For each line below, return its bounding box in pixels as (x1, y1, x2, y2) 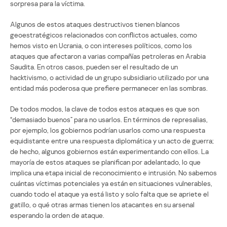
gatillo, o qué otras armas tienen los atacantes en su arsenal (10, 200, 195, 209)
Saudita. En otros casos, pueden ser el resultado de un (10, 62, 178, 71)
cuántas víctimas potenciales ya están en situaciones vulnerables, (10, 178, 212, 187)
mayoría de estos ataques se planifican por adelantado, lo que (10, 157, 201, 166)
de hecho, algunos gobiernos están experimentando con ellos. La (10, 146, 209, 156)
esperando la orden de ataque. (10, 210, 104, 219)
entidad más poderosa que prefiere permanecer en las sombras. (10, 83, 208, 92)
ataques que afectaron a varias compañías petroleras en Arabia (10, 51, 206, 60)
